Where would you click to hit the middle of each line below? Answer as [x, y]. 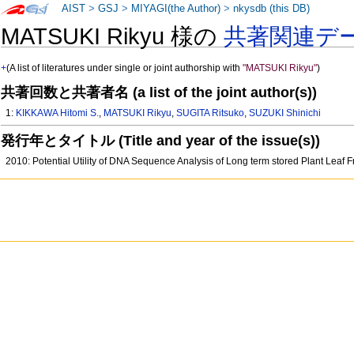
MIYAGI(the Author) [176, 9]
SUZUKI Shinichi [285, 113]
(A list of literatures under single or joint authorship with [125, 68]
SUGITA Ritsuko [211, 113]
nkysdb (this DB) [272, 9]
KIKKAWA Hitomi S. [58, 113]
